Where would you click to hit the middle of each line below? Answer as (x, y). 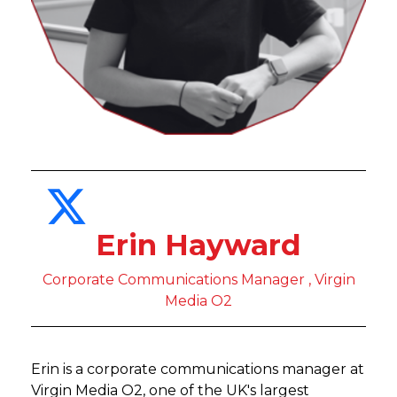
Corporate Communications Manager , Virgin (198, 280)
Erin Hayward (198, 245)
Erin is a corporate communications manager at (198, 369)
